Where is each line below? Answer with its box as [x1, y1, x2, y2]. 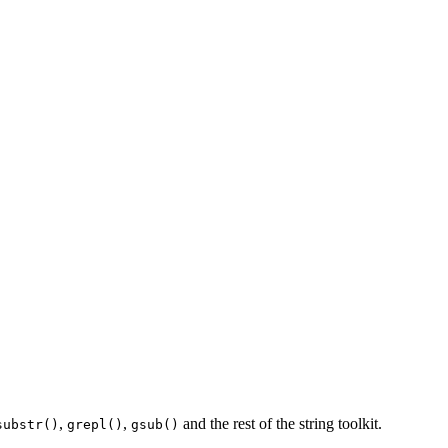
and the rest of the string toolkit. [179, 415, 382, 433]
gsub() [131, 417, 179, 433]
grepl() [67, 417, 123, 433]
